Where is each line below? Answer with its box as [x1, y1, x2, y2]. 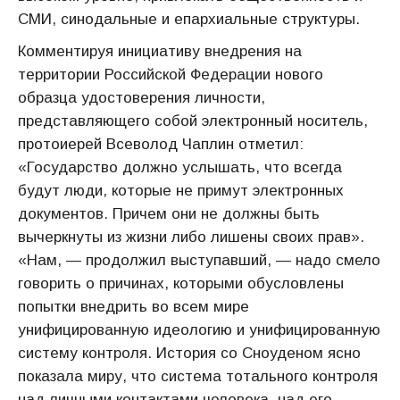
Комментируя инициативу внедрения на [18, 43, 302, 60]
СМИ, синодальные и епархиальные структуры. [18, 11, 360, 28]
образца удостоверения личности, [18, 89, 265, 106]
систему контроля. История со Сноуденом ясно [18, 345, 361, 362]
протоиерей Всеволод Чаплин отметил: [18, 136, 304, 153]
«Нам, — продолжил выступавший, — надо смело [18, 252, 380, 269]
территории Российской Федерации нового [18, 66, 323, 83]
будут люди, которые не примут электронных [18, 182, 344, 199]
